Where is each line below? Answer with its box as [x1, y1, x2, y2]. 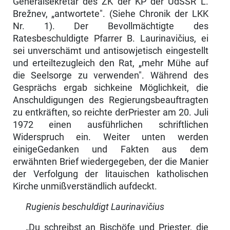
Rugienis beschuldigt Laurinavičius [25, 201, 164, 212]
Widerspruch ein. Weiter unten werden [12, 131, 208, 142]
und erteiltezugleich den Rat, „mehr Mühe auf [12, 57, 208, 68]
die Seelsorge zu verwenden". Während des [12, 70, 208, 81]
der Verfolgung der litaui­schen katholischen [12, 168, 208, 179]
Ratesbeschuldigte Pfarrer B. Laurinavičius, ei [12, 33, 208, 44]
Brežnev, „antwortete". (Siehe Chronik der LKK [12, 8, 208, 19]
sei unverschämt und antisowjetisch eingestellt [12, 45, 208, 56]
